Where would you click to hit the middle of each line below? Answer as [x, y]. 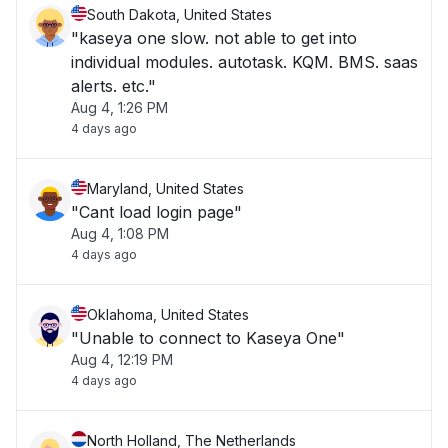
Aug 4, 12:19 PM [122, 359]
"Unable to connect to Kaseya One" [208, 338]
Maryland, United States [165, 188]
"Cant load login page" [156, 212]
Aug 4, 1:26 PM [119, 107]
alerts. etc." [113, 86]
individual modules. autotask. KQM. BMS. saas [144, 62]
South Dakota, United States [179, 14]
